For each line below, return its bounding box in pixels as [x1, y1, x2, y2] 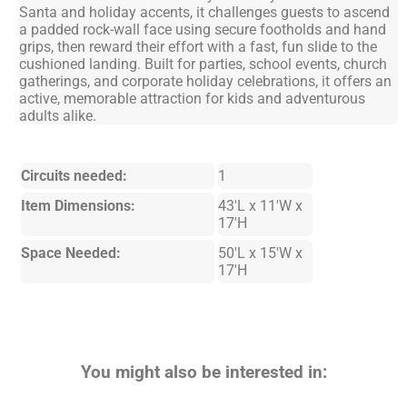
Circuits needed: [21, 167, 128, 185]
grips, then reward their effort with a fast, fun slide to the [19, 38, 378, 56]
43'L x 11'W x [217, 197, 303, 215]
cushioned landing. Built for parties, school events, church [19, 55, 388, 74]
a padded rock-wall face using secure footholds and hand [19, 21, 387, 39]
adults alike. [19, 107, 97, 125]
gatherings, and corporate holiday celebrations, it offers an [19, 73, 392, 91]
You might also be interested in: [80, 362, 327, 383]
